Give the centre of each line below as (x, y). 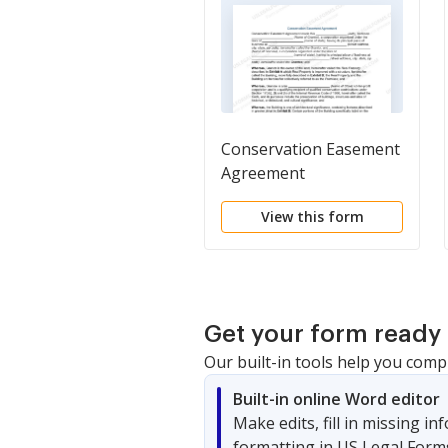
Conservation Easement (310, 148)
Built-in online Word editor (336, 398)
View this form (312, 216)
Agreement (263, 172)
